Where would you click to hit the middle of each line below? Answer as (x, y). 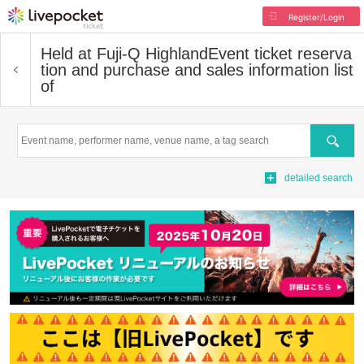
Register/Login (316, 17)
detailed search (318, 178)
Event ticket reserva (280, 54)
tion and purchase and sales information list (197, 70)
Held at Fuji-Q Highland (124, 54)
